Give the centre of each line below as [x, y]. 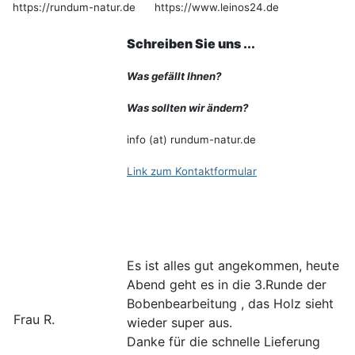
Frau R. [34, 320]
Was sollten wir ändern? [188, 108]
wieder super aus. [179, 323]
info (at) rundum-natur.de [191, 140]
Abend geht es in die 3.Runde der [227, 285]
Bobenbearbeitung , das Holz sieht [230, 304]
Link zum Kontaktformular [192, 172]
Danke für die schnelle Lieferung [223, 342]
